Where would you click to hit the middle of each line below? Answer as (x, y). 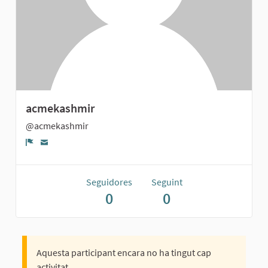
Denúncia (53, 154)
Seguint (167, 182)
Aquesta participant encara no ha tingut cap (124, 253)
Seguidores (109, 182)
